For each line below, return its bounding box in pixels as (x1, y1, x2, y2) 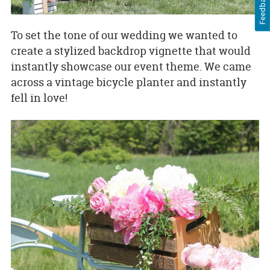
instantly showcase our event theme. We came (10, 59, 251, 75)
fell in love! (10, 90, 67, 106)
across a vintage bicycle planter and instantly (10, 75, 246, 90)
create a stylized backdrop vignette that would (10, 43, 251, 59)
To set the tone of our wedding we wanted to (10, 28, 237, 43)
